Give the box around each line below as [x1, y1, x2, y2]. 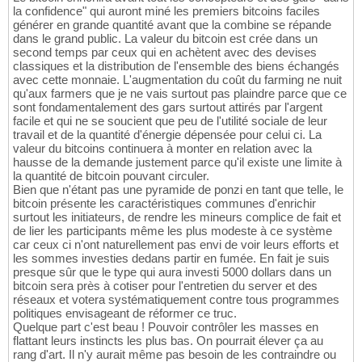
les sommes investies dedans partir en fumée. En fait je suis [13, 251, 330, 266]
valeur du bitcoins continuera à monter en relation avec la [13, 141, 312, 156]
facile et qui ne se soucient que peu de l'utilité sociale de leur [13, 114, 327, 128]
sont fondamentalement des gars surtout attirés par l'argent [13, 100, 322, 115]
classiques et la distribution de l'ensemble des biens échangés [13, 59, 339, 74]
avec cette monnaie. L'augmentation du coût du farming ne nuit [13, 73, 342, 87]
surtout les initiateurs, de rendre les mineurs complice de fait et [13, 210, 341, 225]
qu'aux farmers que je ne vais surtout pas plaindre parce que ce [13, 86, 347, 101]
